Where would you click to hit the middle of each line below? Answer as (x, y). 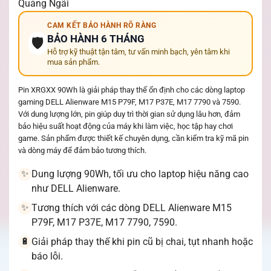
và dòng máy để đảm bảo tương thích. (82, 150)
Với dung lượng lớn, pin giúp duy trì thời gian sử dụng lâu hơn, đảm (129, 114)
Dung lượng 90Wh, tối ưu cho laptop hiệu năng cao (140, 174)
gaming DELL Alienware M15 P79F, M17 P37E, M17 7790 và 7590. (129, 102)
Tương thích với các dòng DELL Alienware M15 (132, 207)
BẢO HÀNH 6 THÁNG (96, 39)
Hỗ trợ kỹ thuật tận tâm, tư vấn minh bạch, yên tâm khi (139, 52)
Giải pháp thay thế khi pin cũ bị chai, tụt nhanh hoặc (142, 241)
